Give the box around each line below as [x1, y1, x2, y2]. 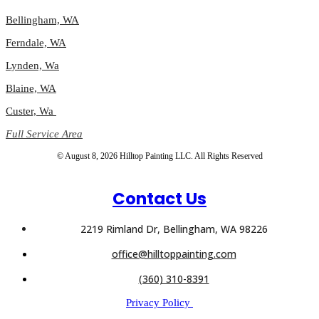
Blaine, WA [6, 83, 56, 95]
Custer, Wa [6, 105, 56, 117]
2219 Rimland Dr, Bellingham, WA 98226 [80, 222, 268, 236]
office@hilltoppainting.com [111, 247, 236, 261]
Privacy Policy [126, 297, 193, 309]
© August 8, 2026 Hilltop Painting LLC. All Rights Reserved [56, 151, 263, 162]
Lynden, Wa [6, 60, 59, 72]
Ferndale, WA [6, 37, 66, 49]
